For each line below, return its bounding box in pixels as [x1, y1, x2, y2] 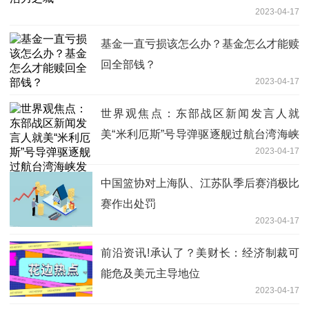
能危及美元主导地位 [101, 268, 200, 280]
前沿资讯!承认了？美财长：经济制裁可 [101, 247, 299, 259]
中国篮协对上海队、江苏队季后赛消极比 [101, 177, 299, 190]
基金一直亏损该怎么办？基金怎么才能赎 [101, 38, 299, 50]
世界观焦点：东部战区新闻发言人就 [101, 108, 299, 120]
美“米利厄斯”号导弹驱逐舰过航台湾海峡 [101, 128, 299, 141]
